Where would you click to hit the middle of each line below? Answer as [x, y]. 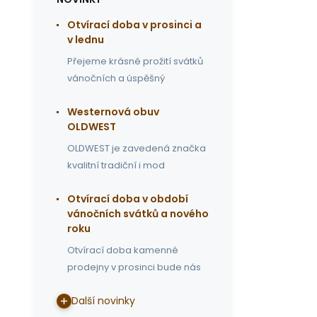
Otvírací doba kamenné [123, 250]
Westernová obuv [113, 112]
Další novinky [103, 301]
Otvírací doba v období [128, 199]
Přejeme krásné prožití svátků [135, 61]
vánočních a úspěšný [116, 78]
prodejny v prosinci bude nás [134, 267]
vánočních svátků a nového [138, 214]
